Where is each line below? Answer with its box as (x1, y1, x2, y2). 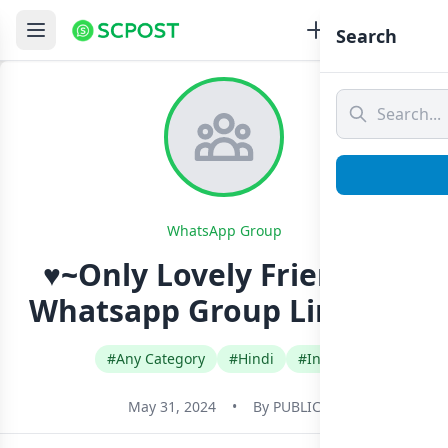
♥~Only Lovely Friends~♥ (42, 254, 406, 295)
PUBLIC (272, 397, 321, 416)
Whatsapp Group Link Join (28, 290, 420, 331)
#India (297, 349, 342, 368)
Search (336, 24, 397, 48)
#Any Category (106, 349, 205, 368)
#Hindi (228, 349, 274, 368)
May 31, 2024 (127, 397, 216, 416)
